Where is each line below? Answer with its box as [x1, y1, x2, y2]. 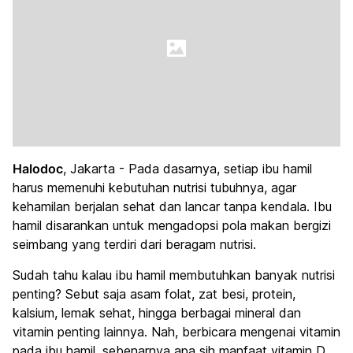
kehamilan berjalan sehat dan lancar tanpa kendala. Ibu [13, 199, 332, 214]
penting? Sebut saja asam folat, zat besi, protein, [13, 286, 295, 302]
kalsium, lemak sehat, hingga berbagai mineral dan [13, 305, 301, 321]
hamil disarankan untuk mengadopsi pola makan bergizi [13, 217, 331, 233]
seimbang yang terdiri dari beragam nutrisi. [13, 236, 256, 252]
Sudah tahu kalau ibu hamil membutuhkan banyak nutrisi [13, 267, 335, 283]
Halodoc [13, 161, 63, 176]
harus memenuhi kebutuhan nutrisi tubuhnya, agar [13, 180, 296, 195]
